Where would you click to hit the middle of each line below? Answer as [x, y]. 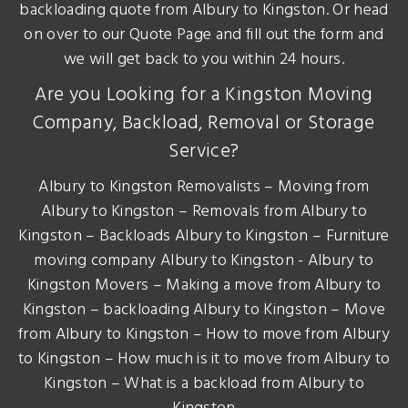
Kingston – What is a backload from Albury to [204, 383]
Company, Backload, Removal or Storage [204, 123]
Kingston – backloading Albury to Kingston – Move [204, 310]
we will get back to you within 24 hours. [204, 59]
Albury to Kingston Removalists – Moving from [204, 187]
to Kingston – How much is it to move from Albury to [204, 359]
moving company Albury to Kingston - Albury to [204, 260]
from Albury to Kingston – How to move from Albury [204, 334]
